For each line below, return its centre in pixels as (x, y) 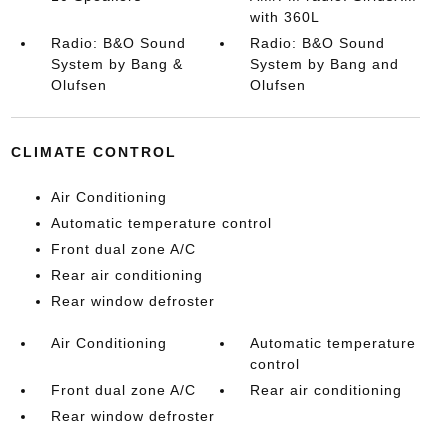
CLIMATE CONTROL (93, 151)
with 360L (285, 16)
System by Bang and (325, 63)
